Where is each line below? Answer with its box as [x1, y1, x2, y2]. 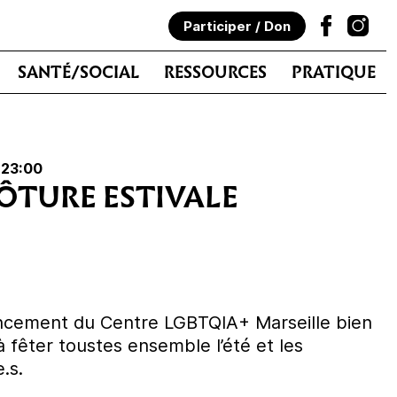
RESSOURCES [164, 59, 267, 85]
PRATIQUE [292, 59, 376, 85]
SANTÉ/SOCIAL [18, 59, 139, 85]
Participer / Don [183, 18, 291, 35]
